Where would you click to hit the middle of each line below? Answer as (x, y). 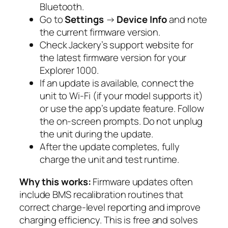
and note (187, 20)
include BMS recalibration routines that (102, 194)
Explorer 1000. (69, 70)
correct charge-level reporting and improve (110, 207)
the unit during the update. (97, 134)
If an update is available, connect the (117, 83)
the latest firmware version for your (113, 58)
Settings (84, 20)
